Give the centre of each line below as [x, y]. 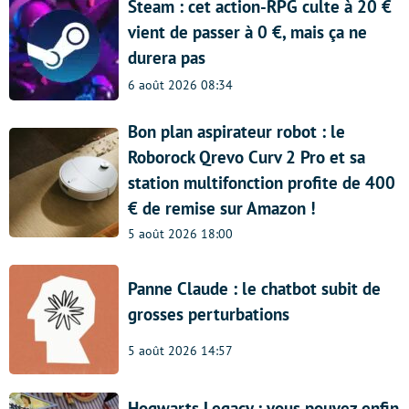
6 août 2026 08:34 [180, 85]
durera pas [167, 57]
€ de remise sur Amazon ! [222, 208]
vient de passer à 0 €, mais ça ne [247, 31]
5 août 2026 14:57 [180, 351]
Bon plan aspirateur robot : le [236, 131]
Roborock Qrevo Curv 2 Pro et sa [246, 157]
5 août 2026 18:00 [180, 234]
